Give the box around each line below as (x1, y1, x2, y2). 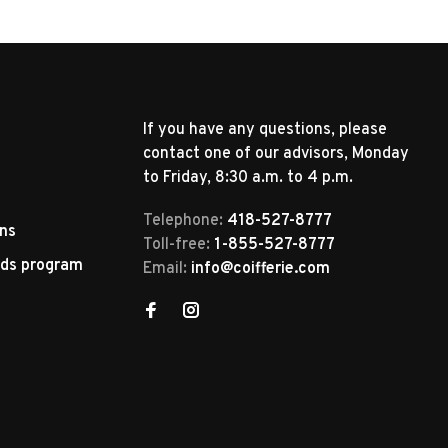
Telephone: (143, 211, 227, 232)
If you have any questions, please (143, 120, 387, 141)
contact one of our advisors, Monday (143, 144, 409, 165)
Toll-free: (143, 235, 214, 256)
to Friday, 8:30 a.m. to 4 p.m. (143, 168, 353, 189)
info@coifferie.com (191, 259, 330, 280)
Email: (143, 259, 191, 280)
